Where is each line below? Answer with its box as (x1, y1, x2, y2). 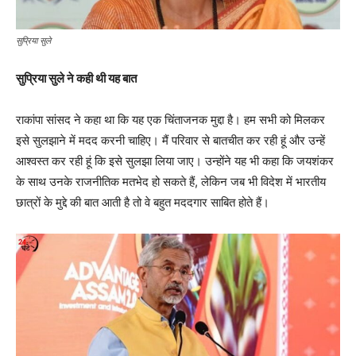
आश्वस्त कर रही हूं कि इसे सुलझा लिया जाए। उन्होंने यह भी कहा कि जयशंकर (16, 153, 334, 168)
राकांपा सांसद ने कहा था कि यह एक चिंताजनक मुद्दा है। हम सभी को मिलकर (16, 111, 325, 127)
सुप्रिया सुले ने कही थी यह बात (16, 70, 137, 86)
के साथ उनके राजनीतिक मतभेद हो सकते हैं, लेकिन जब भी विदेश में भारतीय (16, 173, 326, 189)
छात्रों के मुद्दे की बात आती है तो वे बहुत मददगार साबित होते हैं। (16, 194, 269, 210)
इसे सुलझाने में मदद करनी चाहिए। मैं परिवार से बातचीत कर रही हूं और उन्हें (16, 132, 325, 148)
